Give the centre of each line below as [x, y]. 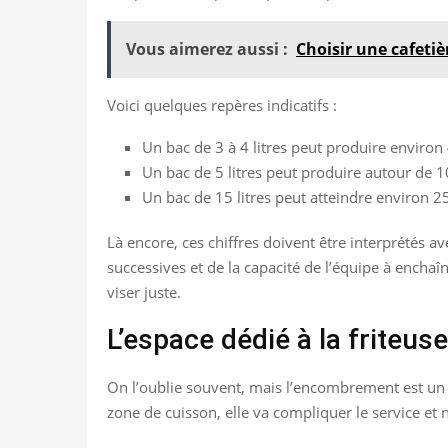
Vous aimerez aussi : [207, 48]
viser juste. [144, 291]
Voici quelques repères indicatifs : [222, 104]
